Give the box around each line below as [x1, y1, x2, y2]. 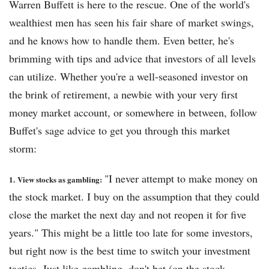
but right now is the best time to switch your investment [9, 243, 250, 258]
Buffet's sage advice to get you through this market [9, 123, 230, 138]
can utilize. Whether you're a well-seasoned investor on [9, 69, 248, 84]
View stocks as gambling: [17, 174, 104, 186]
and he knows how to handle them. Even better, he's [9, 33, 234, 48]
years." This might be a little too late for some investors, [9, 225, 253, 240]
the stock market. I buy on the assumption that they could [9, 189, 259, 204]
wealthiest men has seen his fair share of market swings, [9, 15, 254, 30]
